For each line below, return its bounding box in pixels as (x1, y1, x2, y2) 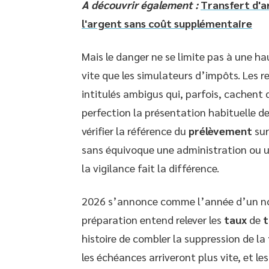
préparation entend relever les (82, 213, 224, 226)
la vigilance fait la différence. (82, 161, 219, 175)
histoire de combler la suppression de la (82, 231, 268, 245)
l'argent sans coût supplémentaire (82, 16, 252, 30)
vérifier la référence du (82, 124, 189, 138)
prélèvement (189, 124, 252, 138)
